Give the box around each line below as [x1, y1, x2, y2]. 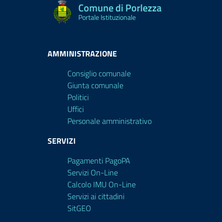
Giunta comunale [67, 79, 123, 91]
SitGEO [67, 202, 91, 214]
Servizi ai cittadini [67, 190, 124, 202]
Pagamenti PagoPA [67, 155, 130, 166]
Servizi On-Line [67, 166, 118, 178]
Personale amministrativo [67, 115, 152, 127]
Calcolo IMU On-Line [67, 178, 136, 190]
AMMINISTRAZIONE [48, 48, 117, 59]
